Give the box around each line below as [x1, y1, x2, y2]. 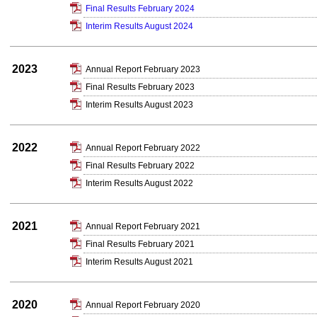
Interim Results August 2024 [86, 21, 193, 31]
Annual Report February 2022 [86, 143, 200, 153]
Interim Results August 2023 [86, 100, 193, 110]
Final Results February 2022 [86, 161, 195, 171]
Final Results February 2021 [86, 239, 195, 249]
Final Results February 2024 [86, 4, 195, 13]
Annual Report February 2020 [86, 300, 200, 310]
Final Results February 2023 [86, 82, 195, 92]
